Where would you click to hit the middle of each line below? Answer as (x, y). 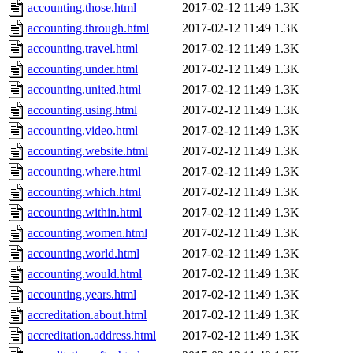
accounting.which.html (84, 192)
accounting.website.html (88, 151)
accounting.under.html (83, 69)
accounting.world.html (84, 254)
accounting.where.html (84, 172)
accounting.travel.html (83, 49)
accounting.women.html (87, 233)
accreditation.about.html (87, 315)
